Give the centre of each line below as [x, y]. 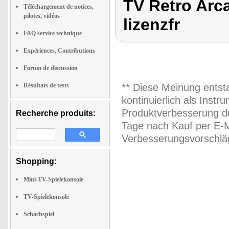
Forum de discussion [51, 68]
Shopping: [36, 161]
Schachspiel [39, 214]
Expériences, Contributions [59, 51]
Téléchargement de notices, [59, 7]
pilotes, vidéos [42, 16]
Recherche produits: [56, 113]
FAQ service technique [53, 33]
